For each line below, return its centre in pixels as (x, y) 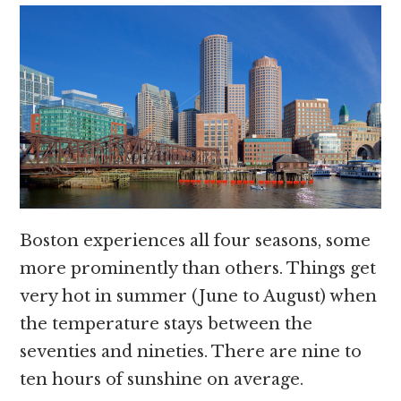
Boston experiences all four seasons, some (196, 241)
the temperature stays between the (166, 324)
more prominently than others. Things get (198, 269)
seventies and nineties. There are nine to (191, 352)
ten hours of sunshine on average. (164, 380)
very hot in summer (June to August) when (199, 297)
